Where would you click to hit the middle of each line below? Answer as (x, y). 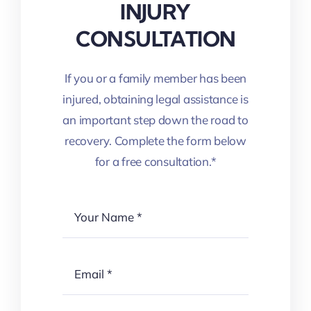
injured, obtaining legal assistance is (155, 99)
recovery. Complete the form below (155, 141)
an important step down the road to (155, 120)
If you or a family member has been (155, 78)
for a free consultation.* (155, 162)
